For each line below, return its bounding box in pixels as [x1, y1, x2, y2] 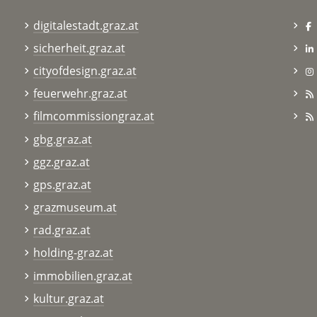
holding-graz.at [33, 245, 113, 261]
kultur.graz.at [33, 290, 104, 306]
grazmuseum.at [33, 200, 117, 216]
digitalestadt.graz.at [33, 17, 139, 33]
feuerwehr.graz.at [33, 86, 127, 102]
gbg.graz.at [33, 131, 92, 147]
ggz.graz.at [33, 154, 90, 170]
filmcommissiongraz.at [33, 108, 154, 125]
